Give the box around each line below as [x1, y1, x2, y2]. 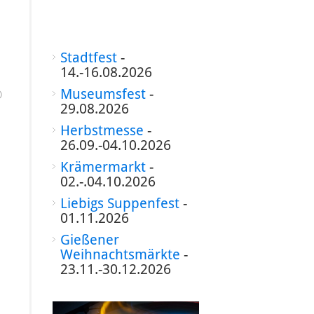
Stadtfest [60, 49, 117, 66]
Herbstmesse [60, 122, 144, 139]
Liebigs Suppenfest [60, 195, 179, 212]
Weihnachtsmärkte [60, 246, 180, 263]
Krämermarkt [60, 158, 146, 175]
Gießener [60, 231, 119, 248]
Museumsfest [60, 86, 146, 102]
